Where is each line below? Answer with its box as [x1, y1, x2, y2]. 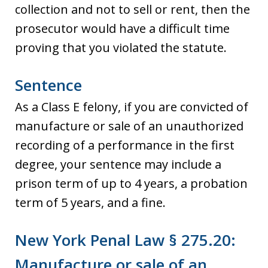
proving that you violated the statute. [15, 39, 227, 56]
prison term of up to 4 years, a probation [15, 175, 248, 191]
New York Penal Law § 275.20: [15, 229, 236, 251]
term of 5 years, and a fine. [15, 194, 166, 211]
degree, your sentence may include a [15, 156, 221, 172]
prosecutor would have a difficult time [15, 20, 230, 36]
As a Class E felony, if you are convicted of [15, 98, 248, 115]
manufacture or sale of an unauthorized [15, 117, 243, 134]
